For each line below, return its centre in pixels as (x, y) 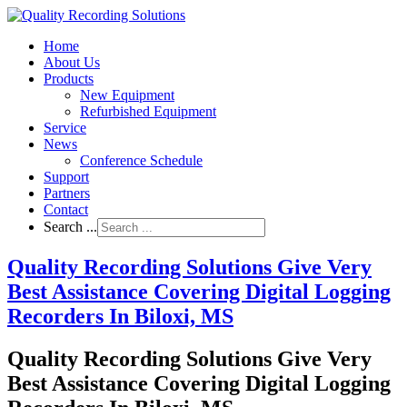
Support (66, 177)
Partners (67, 193)
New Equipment (127, 95)
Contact (66, 209)
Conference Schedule (141, 160)
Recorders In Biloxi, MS (120, 316)
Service (65, 128)
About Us (72, 62)
